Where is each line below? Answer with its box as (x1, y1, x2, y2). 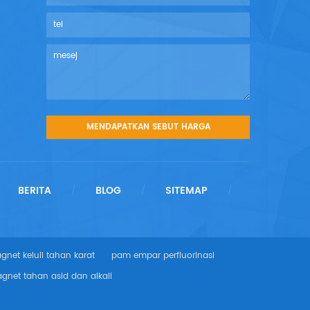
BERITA (17, 182, 51, 199)
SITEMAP (165, 182, 208, 199)
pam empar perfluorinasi (111, 248, 215, 262)
